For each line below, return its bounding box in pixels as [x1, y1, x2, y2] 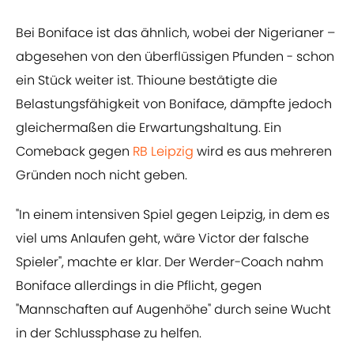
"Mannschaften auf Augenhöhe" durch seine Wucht [16, 300, 331, 319]
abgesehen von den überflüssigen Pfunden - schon [16, 47, 334, 66]
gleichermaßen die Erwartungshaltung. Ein [16, 119, 281, 137]
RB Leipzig [133, 142, 194, 161]
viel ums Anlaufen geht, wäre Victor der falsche [16, 229, 309, 248]
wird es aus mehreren [194, 142, 332, 161]
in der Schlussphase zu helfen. [16, 324, 201, 343]
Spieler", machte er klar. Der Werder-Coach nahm [16, 253, 323, 272]
